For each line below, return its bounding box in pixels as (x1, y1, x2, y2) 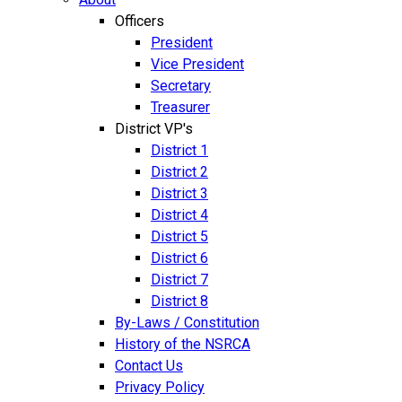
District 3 (151, 184, 208, 202)
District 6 (151, 249, 208, 267)
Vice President (151, 55, 244, 73)
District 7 (151, 270, 208, 288)
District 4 (151, 205, 208, 223)
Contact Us (115, 356, 183, 374)
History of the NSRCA (115, 335, 250, 353)
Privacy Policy (115, 378, 205, 396)
